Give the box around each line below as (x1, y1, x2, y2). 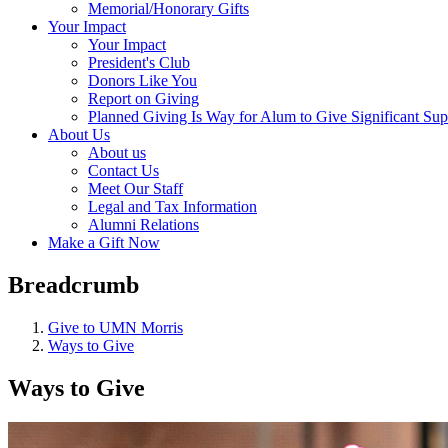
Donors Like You (88, 72, 197, 89)
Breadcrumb (8, 271, 139, 298)
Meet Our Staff (88, 180, 183, 197)
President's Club (88, 54, 190, 71)
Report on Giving (88, 90, 199, 107)
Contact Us (88, 162, 159, 179)
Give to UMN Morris (48, 318, 183, 336)
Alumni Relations (88, 216, 199, 233)
